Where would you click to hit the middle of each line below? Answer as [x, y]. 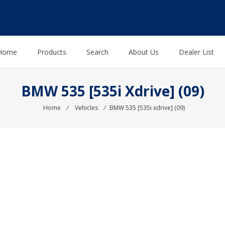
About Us [144, 52]
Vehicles [86, 108]
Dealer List [196, 52]
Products [52, 52]
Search [97, 52]
